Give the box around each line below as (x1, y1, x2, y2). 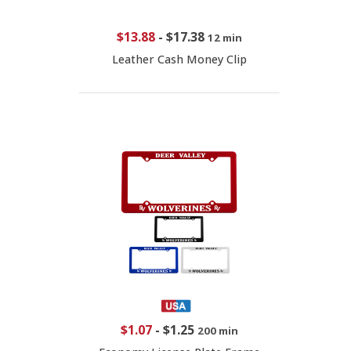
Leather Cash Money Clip (111, 52, 247, 67)
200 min (197, 324, 238, 338)
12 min (207, 31, 242, 45)
